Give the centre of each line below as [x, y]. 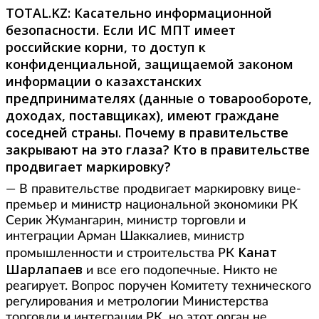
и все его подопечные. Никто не [182, 271]
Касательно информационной [173, 13]
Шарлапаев [46, 270]
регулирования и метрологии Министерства [137, 302]
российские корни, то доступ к [106, 47]
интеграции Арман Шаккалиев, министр [125, 237]
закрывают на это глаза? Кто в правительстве [158, 150]
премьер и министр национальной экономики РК [152, 205]
